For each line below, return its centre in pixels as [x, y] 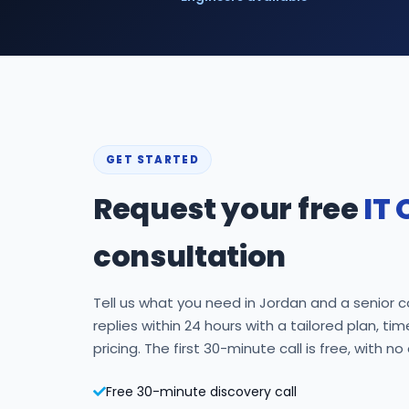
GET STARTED [153, 160]
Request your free [229, 209]
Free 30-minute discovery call [201, 392]
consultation [190, 256]
